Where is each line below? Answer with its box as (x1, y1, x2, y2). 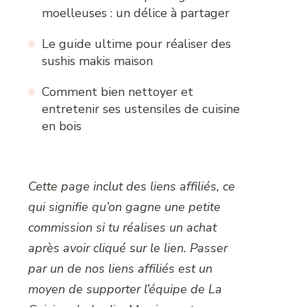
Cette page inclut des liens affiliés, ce (28, 178, 235, 195)
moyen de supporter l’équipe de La (28, 281, 222, 298)
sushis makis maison (42, 53, 153, 70)
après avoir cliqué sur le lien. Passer (28, 240, 228, 257)
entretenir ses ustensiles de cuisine (42, 101, 240, 118)
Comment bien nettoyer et (42, 84, 193, 101)
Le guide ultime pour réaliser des (42, 36, 231, 53)
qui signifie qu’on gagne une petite (28, 199, 221, 216)
